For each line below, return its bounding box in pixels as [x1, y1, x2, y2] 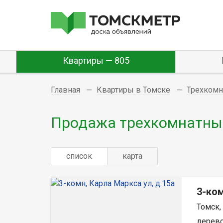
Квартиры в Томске [97, 85, 170, 95]
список [66, 151, 92, 161]
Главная [51, 85, 80, 95]
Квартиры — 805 [62, 55, 129, 66]
